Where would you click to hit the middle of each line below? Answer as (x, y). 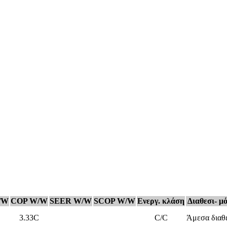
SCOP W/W (115, 201)
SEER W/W (71, 201)
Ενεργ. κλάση (161, 201)
